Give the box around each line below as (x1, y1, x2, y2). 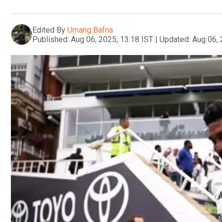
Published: (32, 34, 69, 44)
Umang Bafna (67, 25, 113, 35)
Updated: (160, 34, 190, 44)
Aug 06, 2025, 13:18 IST (71, 34, 153, 44)
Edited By (32, 25, 65, 35)
